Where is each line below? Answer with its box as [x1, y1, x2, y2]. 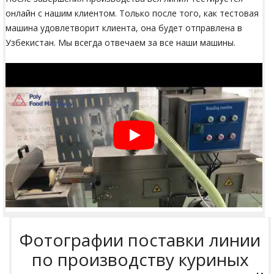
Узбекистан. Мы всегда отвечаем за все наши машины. [6, 36, 235, 48]
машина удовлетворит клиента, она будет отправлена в [6, 21, 242, 34]
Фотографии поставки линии [20, 228, 261, 251]
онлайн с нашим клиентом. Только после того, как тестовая [6, 7, 259, 19]
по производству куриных [31, 247, 249, 271]
